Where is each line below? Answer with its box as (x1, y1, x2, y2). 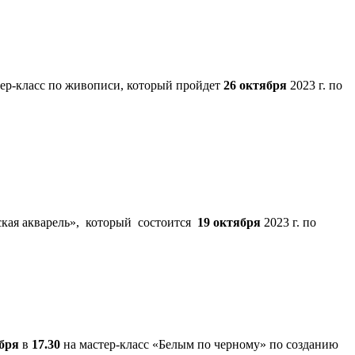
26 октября (223, 78, 287, 92)
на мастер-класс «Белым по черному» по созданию (60, 338, 338, 352)
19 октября (197, 215, 261, 229)
